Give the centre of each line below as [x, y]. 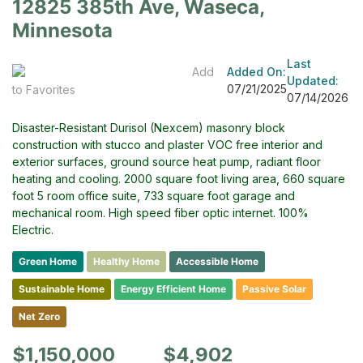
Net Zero [39, 316]
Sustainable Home [62, 288]
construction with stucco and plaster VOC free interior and [167, 144]
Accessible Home [217, 261]
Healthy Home [126, 261]
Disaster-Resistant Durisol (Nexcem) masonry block [149, 127]
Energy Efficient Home [173, 288]
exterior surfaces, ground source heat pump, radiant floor [167, 161]
